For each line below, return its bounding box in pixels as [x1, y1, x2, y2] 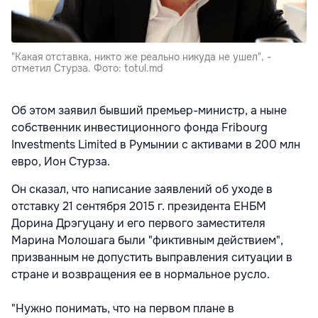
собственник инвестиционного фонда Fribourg [11, 120, 268, 136]
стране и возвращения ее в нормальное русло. [11, 267, 270, 283]
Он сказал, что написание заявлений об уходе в [11, 182, 273, 197]
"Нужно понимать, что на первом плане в [11, 301, 234, 317]
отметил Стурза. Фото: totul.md [11, 62, 163, 75]
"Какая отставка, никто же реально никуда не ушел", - [11, 50, 271, 64]
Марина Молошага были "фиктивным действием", [11, 233, 283, 248]
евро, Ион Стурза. [11, 154, 110, 170]
